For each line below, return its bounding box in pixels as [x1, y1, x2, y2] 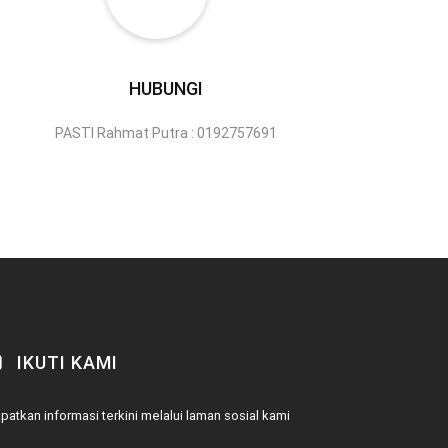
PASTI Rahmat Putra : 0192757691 [55, 124, 277, 143]
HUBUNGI [129, 77, 203, 101]
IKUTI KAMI [12, 351, 118, 375]
